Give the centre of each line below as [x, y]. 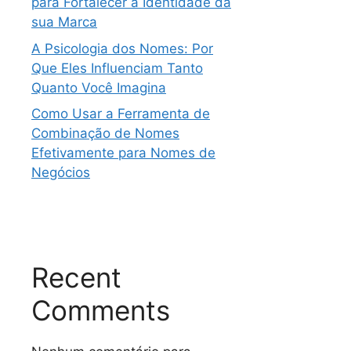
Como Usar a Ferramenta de [121, 114]
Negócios [61, 172]
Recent [76, 277]
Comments [101, 310]
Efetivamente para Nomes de [123, 153]
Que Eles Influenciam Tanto [117, 68]
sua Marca [64, 22]
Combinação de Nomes [105, 133]
